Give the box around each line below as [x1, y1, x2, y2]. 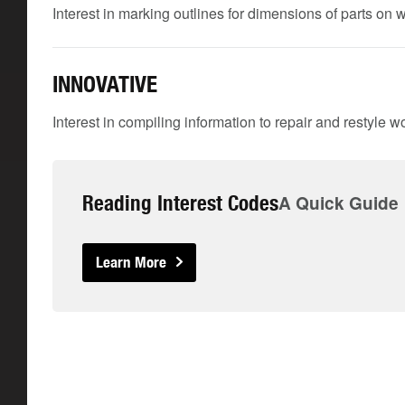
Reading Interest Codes [82, 191, 278, 215]
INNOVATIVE [52, 71, 157, 98]
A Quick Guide [278, 191, 399, 215]
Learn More [96, 253, 166, 271]
